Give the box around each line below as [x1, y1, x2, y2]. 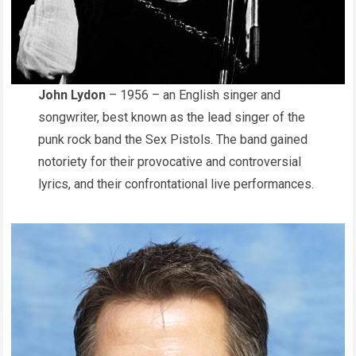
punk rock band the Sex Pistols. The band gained [38, 132, 308, 148]
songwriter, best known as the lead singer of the [38, 110, 305, 126]
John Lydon [38, 87, 106, 103]
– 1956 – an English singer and [106, 87, 281, 103]
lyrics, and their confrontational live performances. [38, 176, 314, 192]
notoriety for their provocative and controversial [38, 154, 301, 170]
